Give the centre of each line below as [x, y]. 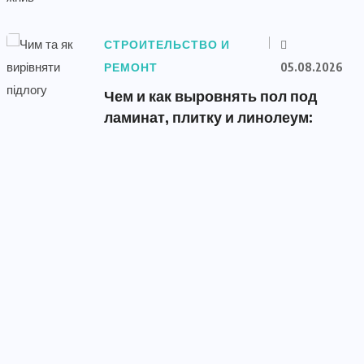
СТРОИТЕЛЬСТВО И [167, 45]
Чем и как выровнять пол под [210, 95]
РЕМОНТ [131, 67]
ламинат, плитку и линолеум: [208, 117]
